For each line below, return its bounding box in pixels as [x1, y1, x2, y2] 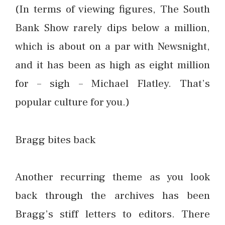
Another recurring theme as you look [15, 170, 210, 184]
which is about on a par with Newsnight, [15, 39, 210, 53]
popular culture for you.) [15, 94, 130, 109]
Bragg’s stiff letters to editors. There [15, 207, 210, 221]
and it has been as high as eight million [15, 57, 210, 72]
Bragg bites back [15, 132, 95, 147]
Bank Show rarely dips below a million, [15, 20, 210, 35]
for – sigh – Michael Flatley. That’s [15, 76, 210, 90]
